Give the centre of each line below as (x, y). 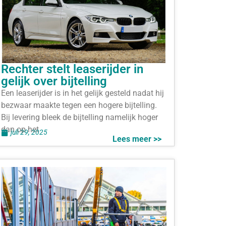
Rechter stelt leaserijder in (72, 69)
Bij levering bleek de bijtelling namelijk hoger (79, 117)
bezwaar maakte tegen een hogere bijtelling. (79, 105)
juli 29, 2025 (29, 132)
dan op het (20, 129)
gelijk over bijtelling (54, 81)
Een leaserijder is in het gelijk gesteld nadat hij (82, 93)
